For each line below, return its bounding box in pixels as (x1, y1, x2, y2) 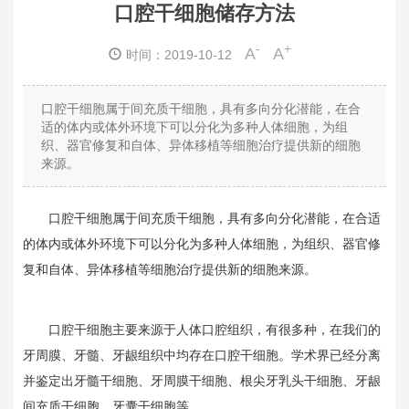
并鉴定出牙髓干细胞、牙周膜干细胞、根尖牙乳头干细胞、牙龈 (23, 373, 381, 388)
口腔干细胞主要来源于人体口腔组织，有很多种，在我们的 (48, 322, 381, 337)
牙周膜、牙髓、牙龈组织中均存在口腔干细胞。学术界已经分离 (23, 348, 381, 362)
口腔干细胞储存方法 (114, 2, 295, 25)
